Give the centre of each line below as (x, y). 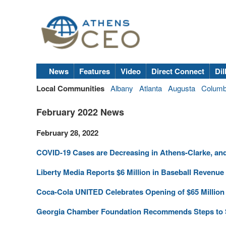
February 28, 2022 (67, 132)
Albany (122, 88)
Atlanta (151, 88)
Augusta (182, 88)
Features (95, 71)
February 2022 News (80, 112)
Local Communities (70, 88)
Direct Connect (178, 71)
